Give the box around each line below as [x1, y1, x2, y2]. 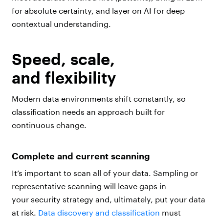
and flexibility [12, 68, 116, 87]
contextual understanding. [12, 19, 114, 29]
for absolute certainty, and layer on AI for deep [12, 6, 185, 16]
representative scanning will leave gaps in [12, 181, 166, 191]
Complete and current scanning [12, 151, 150, 162]
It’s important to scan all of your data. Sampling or [12, 168, 198, 178]
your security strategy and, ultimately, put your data [12, 195, 205, 204]
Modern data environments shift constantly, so [12, 94, 186, 104]
